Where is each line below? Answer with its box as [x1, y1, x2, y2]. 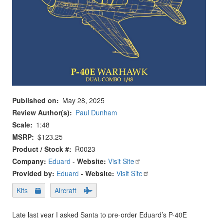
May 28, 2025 [62, 95, 105, 105]
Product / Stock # [12, 144, 69, 154]
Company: [12, 156, 48, 166]
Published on [12, 95, 56, 105]
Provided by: [12, 168, 56, 178]
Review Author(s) [12, 107, 70, 117]
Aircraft [54, 185, 77, 195]
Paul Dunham [75, 107, 117, 117]
